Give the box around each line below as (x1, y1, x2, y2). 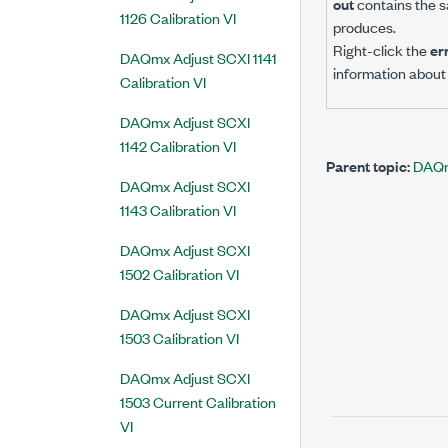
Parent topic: (326, 155, 410, 176)
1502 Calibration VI (120, 263, 239, 284)
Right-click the (333, 39, 430, 60)
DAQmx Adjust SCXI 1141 (120, 47, 277, 68)
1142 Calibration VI (120, 135, 236, 156)
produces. (333, 16, 396, 37)
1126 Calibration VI (120, 7, 236, 28)
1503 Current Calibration (120, 391, 276, 412)
